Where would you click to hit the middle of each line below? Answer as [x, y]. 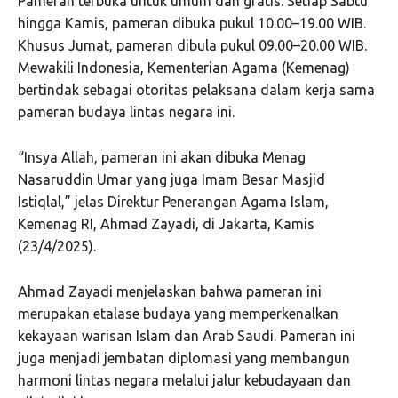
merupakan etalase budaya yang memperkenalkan [178, 314]
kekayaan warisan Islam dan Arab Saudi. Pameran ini [187, 336]
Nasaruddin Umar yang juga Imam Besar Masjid [171, 180]
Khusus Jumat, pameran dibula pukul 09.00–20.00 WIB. [192, 46]
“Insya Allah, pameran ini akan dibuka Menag [162, 158]
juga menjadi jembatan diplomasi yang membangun [184, 358]
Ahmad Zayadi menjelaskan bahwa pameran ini [170, 292]
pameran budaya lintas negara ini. [126, 112]
